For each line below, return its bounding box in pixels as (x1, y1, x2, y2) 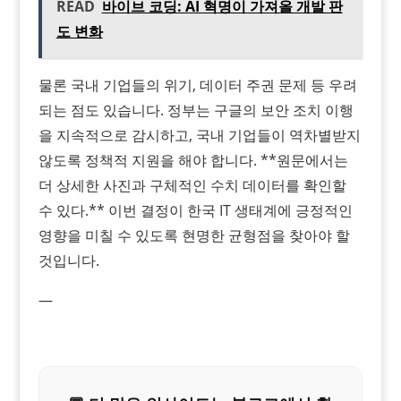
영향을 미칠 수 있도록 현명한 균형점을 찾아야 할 (38, 225, 350, 245)
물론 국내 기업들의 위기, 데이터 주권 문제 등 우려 (38, 74, 357, 95)
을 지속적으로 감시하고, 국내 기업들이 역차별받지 (38, 124, 361, 145)
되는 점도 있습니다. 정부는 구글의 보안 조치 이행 (38, 99, 354, 120)
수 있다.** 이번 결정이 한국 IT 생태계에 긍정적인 (38, 200, 353, 220)
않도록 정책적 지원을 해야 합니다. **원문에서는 (38, 149, 348, 170)
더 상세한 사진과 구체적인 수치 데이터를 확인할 (38, 175, 346, 195)
